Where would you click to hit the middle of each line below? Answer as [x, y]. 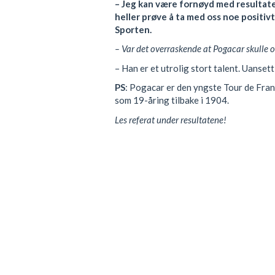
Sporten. [133, 29]
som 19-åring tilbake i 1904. [172, 100]
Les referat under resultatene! [171, 119]
